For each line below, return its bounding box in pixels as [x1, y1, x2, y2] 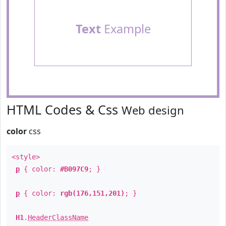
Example [100, 21, 151, 37]
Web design [122, 102, 184, 118]
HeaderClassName [28, 213, 88, 221]
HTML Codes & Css [7, 101, 122, 118]
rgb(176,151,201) [60, 189, 125, 197]
